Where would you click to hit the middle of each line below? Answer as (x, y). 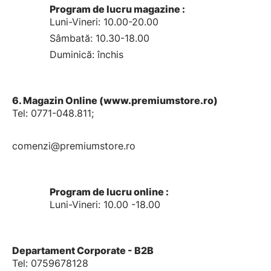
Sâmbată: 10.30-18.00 (100, 38)
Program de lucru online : (109, 192)
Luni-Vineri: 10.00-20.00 (104, 22)
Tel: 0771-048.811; (53, 113)
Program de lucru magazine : (117, 9)
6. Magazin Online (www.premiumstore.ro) (115, 100)
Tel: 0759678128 (50, 263)
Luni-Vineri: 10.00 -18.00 (105, 204)
